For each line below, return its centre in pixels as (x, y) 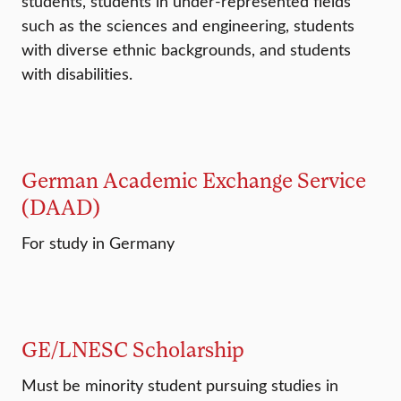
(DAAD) (61, 207)
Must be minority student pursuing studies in (180, 385)
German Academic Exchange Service (194, 180)
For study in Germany (98, 243)
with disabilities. (77, 74)
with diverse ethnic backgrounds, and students (186, 50)
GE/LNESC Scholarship (133, 349)
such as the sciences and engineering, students (188, 26)
